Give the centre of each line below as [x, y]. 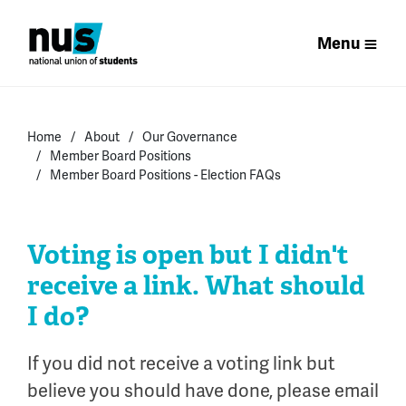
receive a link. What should [196, 285]
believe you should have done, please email [203, 391]
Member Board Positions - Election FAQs [165, 175]
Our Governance [190, 137]
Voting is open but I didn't [188, 254]
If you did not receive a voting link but [181, 363]
